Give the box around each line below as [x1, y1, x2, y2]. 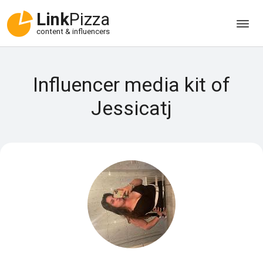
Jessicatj [90, 96, 172, 120]
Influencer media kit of [32, 73, 230, 96]
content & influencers [36, 27, 110, 36]
